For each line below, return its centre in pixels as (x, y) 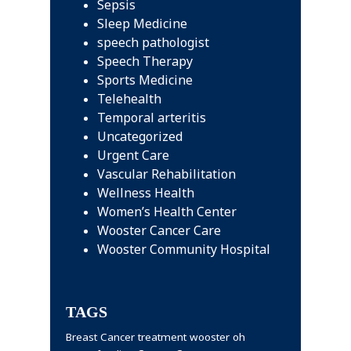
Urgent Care (133, 155)
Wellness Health (146, 193)
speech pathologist (153, 42)
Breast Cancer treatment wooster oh (156, 337)
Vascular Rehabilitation (166, 174)
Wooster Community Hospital (184, 249)
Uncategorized (140, 136)
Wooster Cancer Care (159, 230)
